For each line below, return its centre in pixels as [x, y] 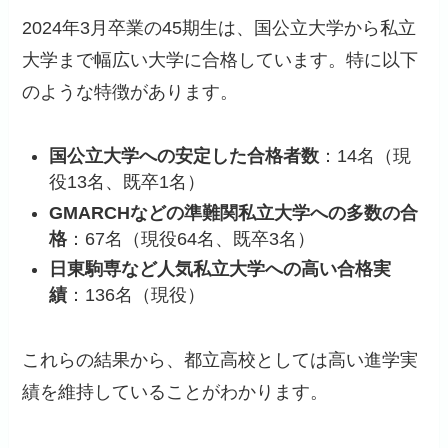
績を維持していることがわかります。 [175, 392]
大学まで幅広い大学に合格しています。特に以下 [220, 59]
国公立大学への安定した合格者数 [184, 156]
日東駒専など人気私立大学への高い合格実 [220, 269]
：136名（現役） [136, 295]
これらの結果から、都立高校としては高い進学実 [220, 360]
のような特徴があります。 [130, 91]
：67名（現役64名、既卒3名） [191, 238]
